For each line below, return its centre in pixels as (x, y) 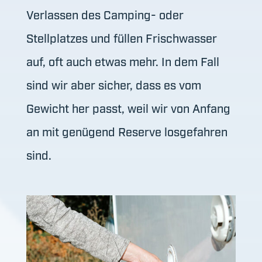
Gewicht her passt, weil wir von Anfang (128, 108)
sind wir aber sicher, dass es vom (113, 85)
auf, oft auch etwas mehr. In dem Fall (123, 61)
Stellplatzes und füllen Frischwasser (121, 38)
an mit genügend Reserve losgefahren (127, 131)
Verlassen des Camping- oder (105, 14)
